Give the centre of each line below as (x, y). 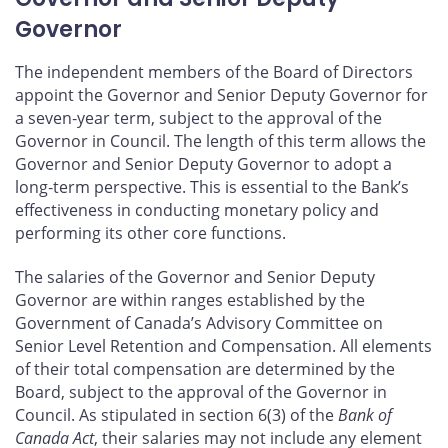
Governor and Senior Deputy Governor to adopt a (203, 164)
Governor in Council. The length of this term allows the (220, 141)
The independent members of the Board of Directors (214, 72)
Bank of (365, 414)
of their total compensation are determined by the (205, 368)
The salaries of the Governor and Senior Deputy (195, 276)
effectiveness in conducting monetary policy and (197, 210)
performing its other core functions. (150, 233)
